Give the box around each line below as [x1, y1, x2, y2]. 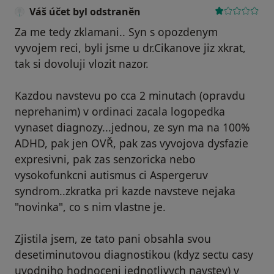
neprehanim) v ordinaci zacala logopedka [15, 104, 225, 119]
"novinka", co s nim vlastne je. [15, 199, 166, 215]
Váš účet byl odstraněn [29, 5, 141, 19]
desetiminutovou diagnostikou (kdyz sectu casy [15, 247, 253, 262]
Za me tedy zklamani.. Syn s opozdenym [15, 24, 218, 40]
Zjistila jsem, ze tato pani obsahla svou [15, 231, 211, 246]
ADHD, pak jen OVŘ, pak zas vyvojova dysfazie [15, 136, 248, 151]
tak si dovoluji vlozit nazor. [15, 56, 149, 72]
